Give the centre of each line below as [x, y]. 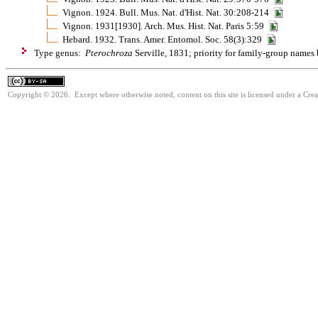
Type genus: [60, 53]
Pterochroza [109, 53]
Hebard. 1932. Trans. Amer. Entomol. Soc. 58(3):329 [164, 39]
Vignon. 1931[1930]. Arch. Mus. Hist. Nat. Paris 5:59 [165, 26]
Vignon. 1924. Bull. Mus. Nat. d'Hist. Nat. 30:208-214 [168, 12]
